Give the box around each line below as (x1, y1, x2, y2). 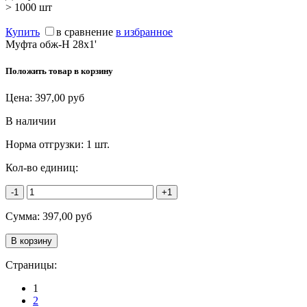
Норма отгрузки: (5, 138, 86, 151)
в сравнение (56, 25, 113, 38)
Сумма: (5, 210, 42, 223)
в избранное (116, 25, 173, 38)
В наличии (5, 115, 56, 127)
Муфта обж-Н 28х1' (5, 38, 97, 50)
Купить (5, 25, 40, 38)
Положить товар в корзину (5, 66, 113, 77)
